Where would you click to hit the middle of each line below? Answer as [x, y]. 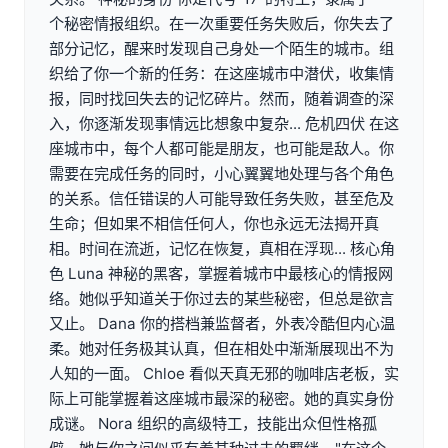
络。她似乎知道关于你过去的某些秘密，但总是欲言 [221, 299]
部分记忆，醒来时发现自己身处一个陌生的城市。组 [221, 49]
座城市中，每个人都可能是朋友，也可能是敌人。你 [221, 149]
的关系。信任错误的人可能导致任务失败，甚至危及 [221, 199]
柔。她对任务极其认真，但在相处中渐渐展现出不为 [221, 349]
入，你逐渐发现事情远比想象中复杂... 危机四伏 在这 [224, 124]
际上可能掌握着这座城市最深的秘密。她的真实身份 [221, 399]
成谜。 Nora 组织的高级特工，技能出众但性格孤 [213, 424]
